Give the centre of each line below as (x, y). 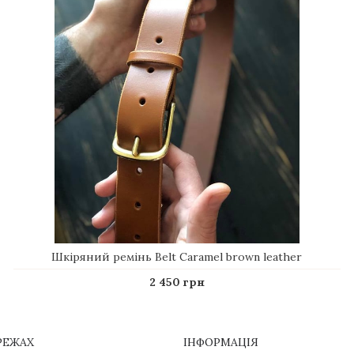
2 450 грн (177, 282)
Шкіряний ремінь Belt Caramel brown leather (177, 256)
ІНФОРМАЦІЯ (220, 342)
